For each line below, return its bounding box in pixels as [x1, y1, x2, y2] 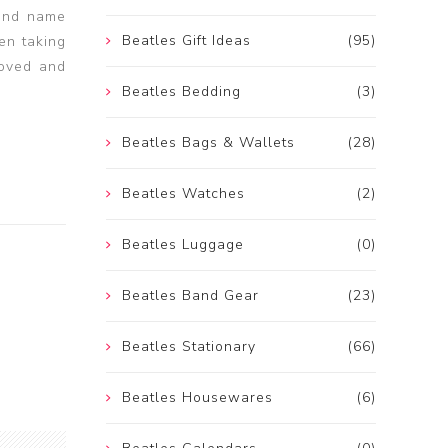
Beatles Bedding [122, 82, 241, 102]
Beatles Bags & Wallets [122, 133, 295, 153]
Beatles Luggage [122, 235, 244, 255]
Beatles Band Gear [122, 286, 259, 306]
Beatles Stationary [122, 337, 256, 357]
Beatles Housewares [122, 388, 273, 408]
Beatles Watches [122, 184, 245, 204]
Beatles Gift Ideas [122, 31, 251, 51]
